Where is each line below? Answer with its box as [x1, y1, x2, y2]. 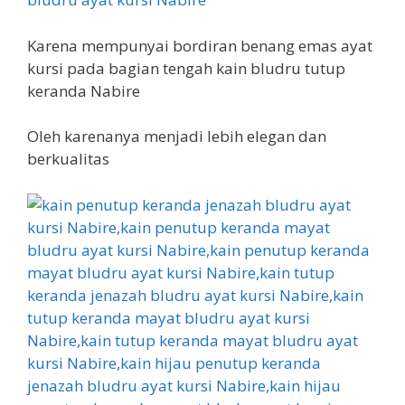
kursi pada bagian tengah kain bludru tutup [27, 57, 345, 79]
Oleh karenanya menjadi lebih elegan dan [27, 126, 326, 146]
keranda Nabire [27, 80, 140, 101]
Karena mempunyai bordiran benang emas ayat [27, 34, 372, 56]
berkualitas [27, 148, 109, 169]
